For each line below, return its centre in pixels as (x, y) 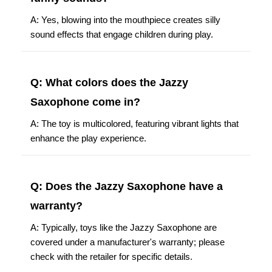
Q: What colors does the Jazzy (109, 82)
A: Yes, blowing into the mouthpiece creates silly (125, 19)
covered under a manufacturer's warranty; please (127, 242)
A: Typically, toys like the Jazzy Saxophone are (124, 227)
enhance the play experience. (88, 138)
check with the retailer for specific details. (111, 256)
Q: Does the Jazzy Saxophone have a (127, 186)
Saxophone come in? (85, 102)
